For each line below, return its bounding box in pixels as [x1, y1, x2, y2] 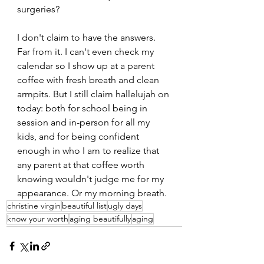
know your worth [7, 213, 68, 224]
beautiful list [62, 200, 107, 211]
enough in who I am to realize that [17, 144, 161, 156]
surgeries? [17, 3, 60, 15]
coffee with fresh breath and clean [17, 74, 161, 85]
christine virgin [7, 200, 61, 211]
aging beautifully [70, 213, 131, 224]
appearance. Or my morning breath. [17, 187, 167, 199]
